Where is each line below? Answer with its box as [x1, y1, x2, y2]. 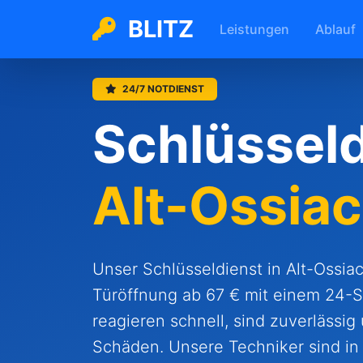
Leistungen [220, 20, 289, 37]
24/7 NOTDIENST [120, 83, 204, 95]
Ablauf [315, 20, 356, 37]
